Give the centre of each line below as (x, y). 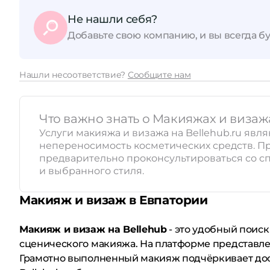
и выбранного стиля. (92, 171)
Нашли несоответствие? (74, 75)
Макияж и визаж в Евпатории (114, 200)
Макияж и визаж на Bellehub (93, 229)
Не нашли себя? (112, 19)
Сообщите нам (159, 75)
